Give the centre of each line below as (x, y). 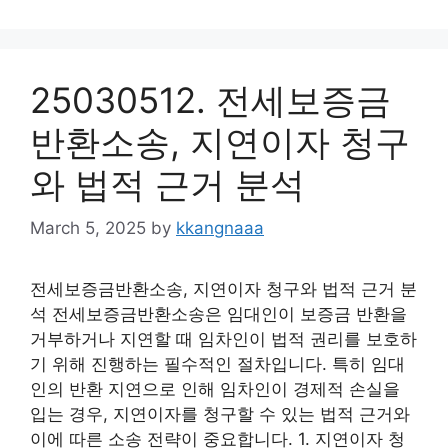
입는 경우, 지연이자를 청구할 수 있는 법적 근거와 (220, 414)
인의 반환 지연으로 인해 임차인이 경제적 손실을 (215, 389)
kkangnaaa (220, 228)
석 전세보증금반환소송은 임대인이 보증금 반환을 (218, 314)
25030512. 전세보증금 (210, 99)
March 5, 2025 (88, 228)
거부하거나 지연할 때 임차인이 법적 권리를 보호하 (223, 339)
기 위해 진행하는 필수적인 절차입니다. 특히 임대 (217, 364)
